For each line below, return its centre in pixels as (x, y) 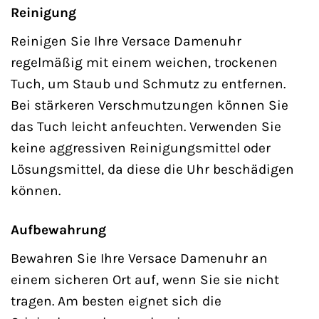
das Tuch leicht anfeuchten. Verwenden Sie (146, 126)
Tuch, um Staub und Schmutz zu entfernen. (148, 83)
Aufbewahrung (58, 229)
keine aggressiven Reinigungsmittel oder (141, 147)
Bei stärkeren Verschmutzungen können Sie (150, 105)
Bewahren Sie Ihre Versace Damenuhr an (139, 258)
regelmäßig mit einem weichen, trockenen (144, 62)
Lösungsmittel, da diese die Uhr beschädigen (152, 169)
